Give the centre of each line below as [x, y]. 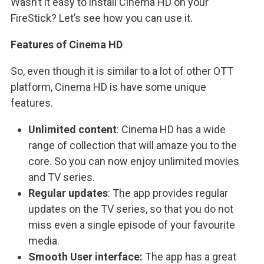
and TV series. [62, 177]
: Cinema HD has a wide [171, 129]
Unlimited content [72, 129]
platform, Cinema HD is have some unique [108, 87]
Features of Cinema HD [67, 44]
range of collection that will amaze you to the [133, 145]
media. [44, 240]
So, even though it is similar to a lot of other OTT [122, 71]
